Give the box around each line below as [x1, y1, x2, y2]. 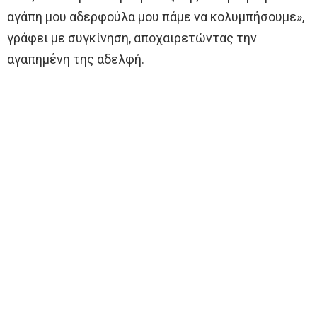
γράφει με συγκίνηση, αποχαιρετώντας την [7, 30, 257, 45]
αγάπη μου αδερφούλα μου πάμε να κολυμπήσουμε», [7, 8, 304, 24]
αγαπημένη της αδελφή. [7, 51, 144, 67]
